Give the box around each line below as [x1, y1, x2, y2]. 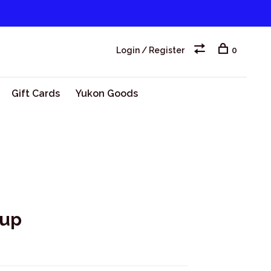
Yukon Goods [75, 88, 138, 99]
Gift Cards [11, 88, 60, 99]
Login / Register [116, 45, 184, 55]
